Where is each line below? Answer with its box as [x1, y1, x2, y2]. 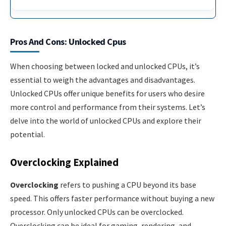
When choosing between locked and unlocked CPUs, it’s [10, 61, 200, 71]
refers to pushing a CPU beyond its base [59, 179, 196, 190]
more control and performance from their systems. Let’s [10, 101, 205, 112]
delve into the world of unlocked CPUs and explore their [10, 115, 201, 126]
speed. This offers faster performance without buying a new [10, 193, 214, 203]
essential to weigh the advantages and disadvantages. [10, 74, 195, 85]
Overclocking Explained [10, 156, 119, 169]
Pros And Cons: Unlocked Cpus [10, 35, 126, 47]
